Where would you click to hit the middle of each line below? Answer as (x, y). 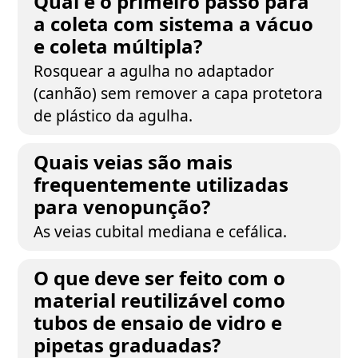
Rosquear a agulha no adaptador (154, 71)
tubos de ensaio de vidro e (158, 322)
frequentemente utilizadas (161, 184)
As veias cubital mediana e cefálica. (161, 231)
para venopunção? (122, 207)
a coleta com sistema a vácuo (174, 24)
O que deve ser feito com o (160, 278)
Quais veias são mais (133, 162)
